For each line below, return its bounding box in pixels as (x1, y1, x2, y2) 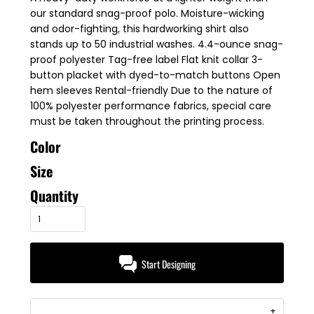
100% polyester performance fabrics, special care (30, 99, 271, 113)
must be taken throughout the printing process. (30, 114, 264, 128)
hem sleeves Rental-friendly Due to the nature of (30, 83, 273, 97)
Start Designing (141, 257, 196, 272)
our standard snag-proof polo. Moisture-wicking (30, 6, 264, 20)
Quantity (30, 185, 78, 206)
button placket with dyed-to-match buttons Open (30, 68, 280, 82)
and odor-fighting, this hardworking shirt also (30, 22, 249, 36)
